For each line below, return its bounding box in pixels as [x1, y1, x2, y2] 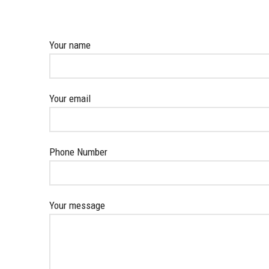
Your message [49, 199, 106, 211]
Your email [49, 92, 91, 104]
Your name [49, 39, 91, 51]
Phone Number [49, 146, 108, 158]
